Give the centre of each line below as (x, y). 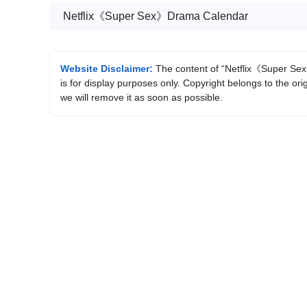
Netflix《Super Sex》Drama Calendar (156, 16)
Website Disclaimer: (107, 68)
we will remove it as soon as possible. (142, 97)
